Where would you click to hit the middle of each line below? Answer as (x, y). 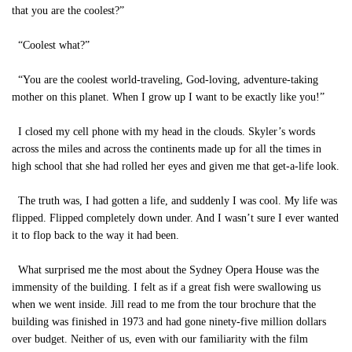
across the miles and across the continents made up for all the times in (167, 149)
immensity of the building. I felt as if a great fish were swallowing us (166, 287)
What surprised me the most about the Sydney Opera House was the (165, 270)
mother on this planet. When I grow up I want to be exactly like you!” (168, 97)
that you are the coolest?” (68, 11)
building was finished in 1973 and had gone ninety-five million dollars (169, 322)
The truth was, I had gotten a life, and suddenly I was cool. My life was (174, 201)
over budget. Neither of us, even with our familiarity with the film (160, 339)
